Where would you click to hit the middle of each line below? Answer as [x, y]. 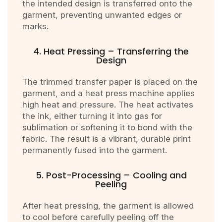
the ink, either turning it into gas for [92, 116]
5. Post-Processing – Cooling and [111, 175]
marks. [35, 27]
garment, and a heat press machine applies [109, 93]
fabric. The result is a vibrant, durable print [107, 139]
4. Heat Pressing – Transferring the [111, 52]
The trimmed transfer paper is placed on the [110, 82]
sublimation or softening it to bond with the [107, 128]
